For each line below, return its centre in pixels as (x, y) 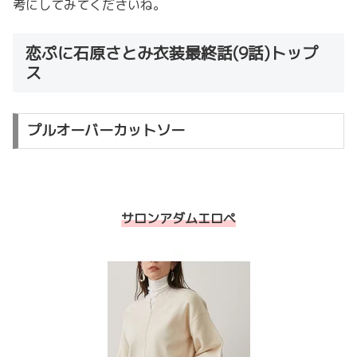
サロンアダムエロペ (178, 219)
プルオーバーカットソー (106, 131)
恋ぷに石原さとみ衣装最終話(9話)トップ (172, 53)
